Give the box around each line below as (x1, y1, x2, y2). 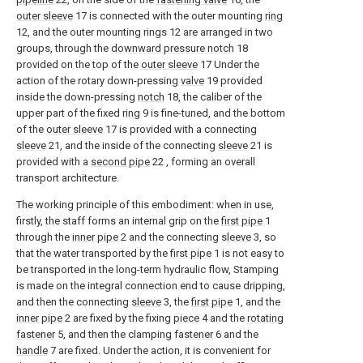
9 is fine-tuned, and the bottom (140, 107, 285, 119)
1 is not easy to (211, 247, 284, 259)
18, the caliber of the (164, 91, 262, 103)
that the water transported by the (16, 247, 170, 259)
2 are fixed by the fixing (62, 312, 173, 324)
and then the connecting (16, 296, 131, 308)
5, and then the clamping (55, 328, 174, 340)
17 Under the (198, 58, 259, 70)
